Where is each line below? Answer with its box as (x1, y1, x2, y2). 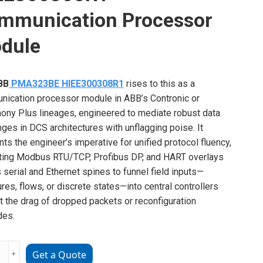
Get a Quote (32, 248, 86, 261)
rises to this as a (123, 78, 195, 89)
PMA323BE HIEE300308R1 (8, 78, 124, 89)
